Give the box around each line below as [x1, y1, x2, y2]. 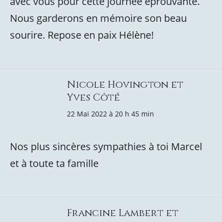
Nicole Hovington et [67, 78, 183, 91]
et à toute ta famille [10, 157, 99, 170]
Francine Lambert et [67, 206, 178, 220]
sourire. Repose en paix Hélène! [10, 28, 154, 42]
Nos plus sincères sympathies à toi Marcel [10, 140, 202, 153]
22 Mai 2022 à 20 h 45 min [67, 109, 154, 118]
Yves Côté [67, 91, 120, 104]
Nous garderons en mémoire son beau [10, 11, 187, 25]
